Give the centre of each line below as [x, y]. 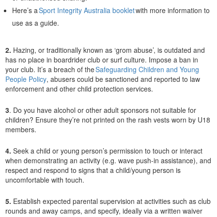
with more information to [172, 10]
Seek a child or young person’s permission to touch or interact [107, 150]
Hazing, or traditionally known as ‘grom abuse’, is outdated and [108, 50]
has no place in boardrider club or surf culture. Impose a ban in [102, 59]
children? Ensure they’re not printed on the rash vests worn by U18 [108, 119]
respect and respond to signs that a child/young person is [93, 170]
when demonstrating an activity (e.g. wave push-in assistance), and [108, 160]
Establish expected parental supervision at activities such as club [111, 201]
